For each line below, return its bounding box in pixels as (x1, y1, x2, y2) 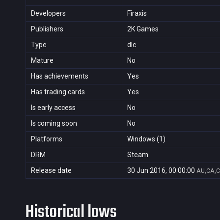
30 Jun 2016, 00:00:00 (127, 166, 195, 174)
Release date (31, 166, 72, 174)
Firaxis (127, 9, 147, 17)
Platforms (31, 135, 62, 143)
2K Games (127, 25, 159, 33)
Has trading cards (31, 88, 85, 96)
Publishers (31, 25, 63, 33)
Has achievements (31, 72, 88, 80)
